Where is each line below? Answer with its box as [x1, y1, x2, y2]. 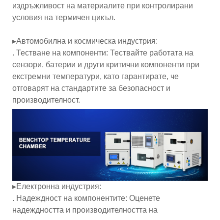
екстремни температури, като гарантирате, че [12, 72, 179, 81]
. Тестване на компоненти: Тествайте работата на [12, 48, 193, 57]
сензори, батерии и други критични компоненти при [12, 60, 199, 69]
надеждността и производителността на [12, 206, 158, 215]
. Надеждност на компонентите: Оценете [12, 194, 160, 203]
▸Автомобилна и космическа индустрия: [12, 36, 158, 45]
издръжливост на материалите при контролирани [12, 1, 193, 10]
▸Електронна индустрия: [12, 182, 101, 191]
